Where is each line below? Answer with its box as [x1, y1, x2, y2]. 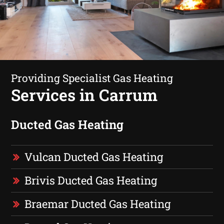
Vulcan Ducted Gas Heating [24, 149, 163, 164]
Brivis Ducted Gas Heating [24, 172, 157, 187]
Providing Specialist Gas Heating [11, 70, 173, 85]
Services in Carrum [11, 83, 158, 105]
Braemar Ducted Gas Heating [24, 196, 171, 211]
